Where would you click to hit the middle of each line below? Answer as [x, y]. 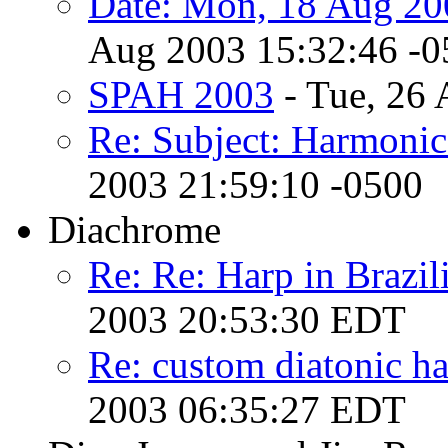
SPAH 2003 [181, 94]
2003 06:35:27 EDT [247, 409]
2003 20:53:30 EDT [247, 319]
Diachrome [134, 229]
